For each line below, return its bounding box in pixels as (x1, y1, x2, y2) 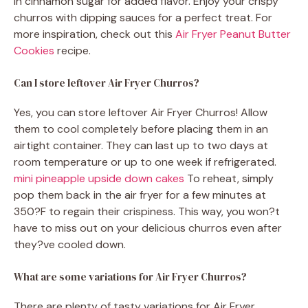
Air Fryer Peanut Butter (175, 27, 291, 42)
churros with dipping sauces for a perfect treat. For (14, 10, 272, 25)
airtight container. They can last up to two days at (14, 138, 268, 153)
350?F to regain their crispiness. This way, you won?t (14, 204, 280, 219)
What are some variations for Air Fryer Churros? (14, 269, 247, 285)
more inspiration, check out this (14, 27, 175, 42)
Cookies (14, 43, 54, 58)
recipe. (54, 43, 91, 58)
